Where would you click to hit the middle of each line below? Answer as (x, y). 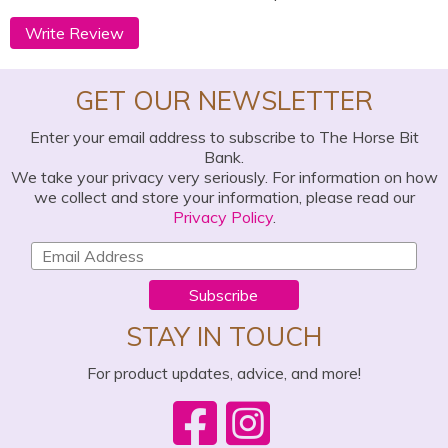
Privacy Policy (222, 217)
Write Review (74, 33)
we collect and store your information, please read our (224, 197)
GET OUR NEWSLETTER (224, 100)
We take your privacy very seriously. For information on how (224, 177)
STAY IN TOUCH (224, 336)
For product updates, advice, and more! (224, 373)
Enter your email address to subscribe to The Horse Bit (224, 137)
